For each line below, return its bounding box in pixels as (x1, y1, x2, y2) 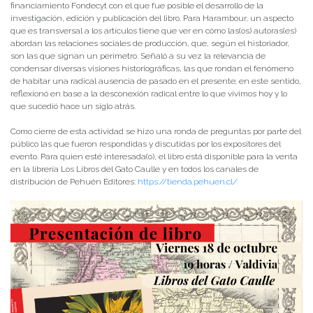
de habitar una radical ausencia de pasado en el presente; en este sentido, (10, 76, 301, 87)
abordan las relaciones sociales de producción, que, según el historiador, (10, 38, 289, 49)
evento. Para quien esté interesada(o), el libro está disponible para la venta (10, 152, 298, 162)
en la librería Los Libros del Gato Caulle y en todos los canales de (10, 164, 259, 175)
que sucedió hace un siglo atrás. (10, 101, 136, 112)
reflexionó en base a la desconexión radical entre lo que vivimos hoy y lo (10, 89, 287, 99)
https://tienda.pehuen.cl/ (138, 177, 238, 187)
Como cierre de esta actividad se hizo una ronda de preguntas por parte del (10, 126, 301, 137)
